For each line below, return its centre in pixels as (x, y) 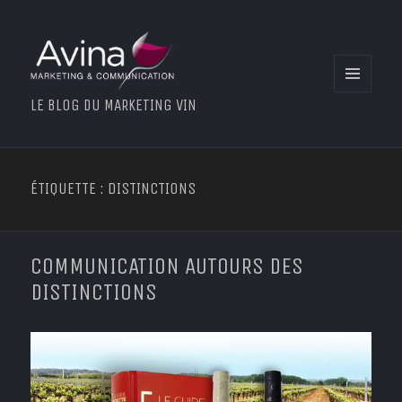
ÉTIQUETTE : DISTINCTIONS (114, 189)
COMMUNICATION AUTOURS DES (167, 266)
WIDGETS (360, 127)
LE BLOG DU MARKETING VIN (114, 106)
